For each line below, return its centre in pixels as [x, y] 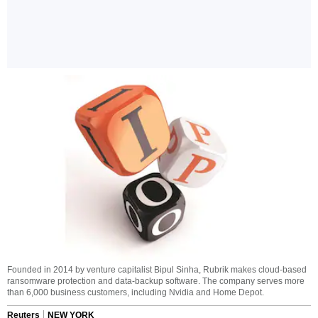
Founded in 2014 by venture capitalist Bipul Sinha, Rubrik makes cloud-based [157, 270]
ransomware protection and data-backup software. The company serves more [156, 281]
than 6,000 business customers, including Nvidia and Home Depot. [136, 293]
